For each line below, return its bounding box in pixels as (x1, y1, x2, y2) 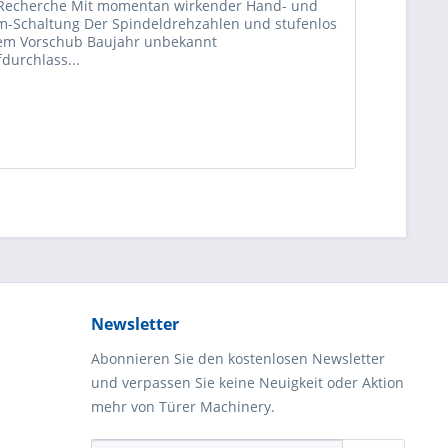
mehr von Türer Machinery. (91, 397, 275, 417)
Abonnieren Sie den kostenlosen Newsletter (91, 349, 385, 369)
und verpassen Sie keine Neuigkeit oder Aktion (91, 373, 404, 393)
